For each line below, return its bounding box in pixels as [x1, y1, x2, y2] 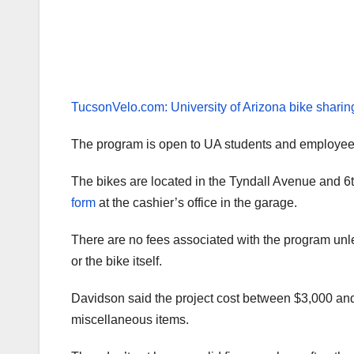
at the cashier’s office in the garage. [96, 196, 297, 210]
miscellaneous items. [71, 313, 189, 327]
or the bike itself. [71, 254, 162, 269]
